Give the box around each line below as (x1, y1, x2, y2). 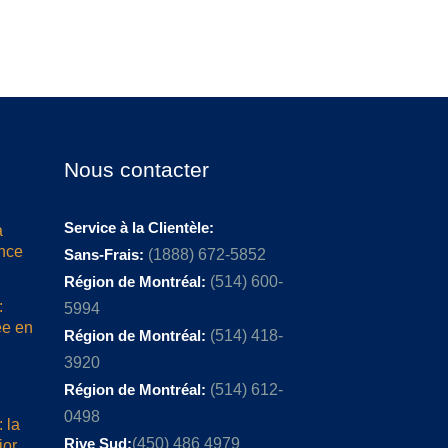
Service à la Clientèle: (63, 218, 214, 236)
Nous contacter (63, 157, 209, 181)
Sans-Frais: (63, 245, 148, 263)
